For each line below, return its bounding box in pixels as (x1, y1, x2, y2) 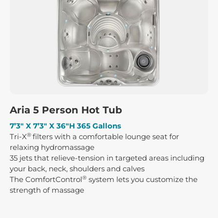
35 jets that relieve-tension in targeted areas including (10, 153, 204, 163)
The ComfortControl (10, 175, 82, 184)
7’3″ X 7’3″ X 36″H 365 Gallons (10, 121, 121, 131)
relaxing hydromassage (10, 143, 94, 152)
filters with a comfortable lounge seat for (33, 132, 179, 142)
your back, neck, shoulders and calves (10, 164, 145, 174)
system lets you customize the (87, 175, 198, 184)
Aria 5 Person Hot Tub (10, 104, 122, 116)
